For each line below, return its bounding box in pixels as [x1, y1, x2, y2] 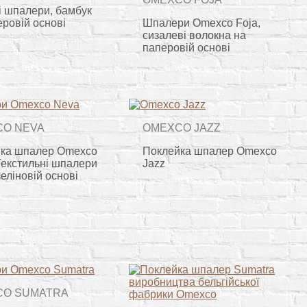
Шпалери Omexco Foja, [143, 16, 261, 29]
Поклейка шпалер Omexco [143, 145, 278, 157]
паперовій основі [143, 41, 231, 53]
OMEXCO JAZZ [143, 121, 221, 134]
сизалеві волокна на [143, 29, 247, 41]
